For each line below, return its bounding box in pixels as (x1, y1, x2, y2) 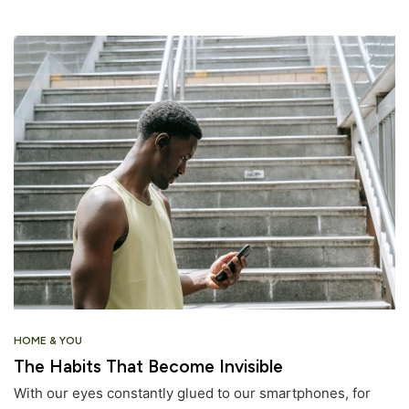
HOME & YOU (14, 334, 82, 348)
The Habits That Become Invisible (14, 356, 283, 378)
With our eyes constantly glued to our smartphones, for (14, 384, 371, 403)
